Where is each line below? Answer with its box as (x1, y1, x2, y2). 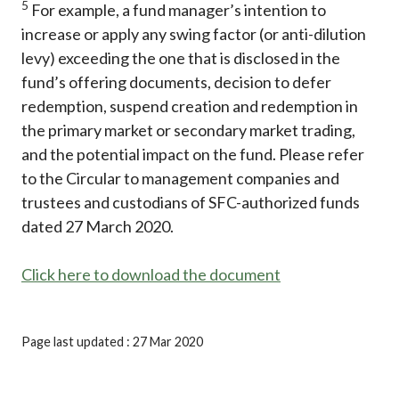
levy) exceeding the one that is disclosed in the (21, 48, 340, 69)
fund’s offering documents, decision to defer (21, 72, 331, 93)
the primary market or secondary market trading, (21, 120, 355, 141)
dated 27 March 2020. (21, 216, 174, 237)
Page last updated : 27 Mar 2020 (21, 334, 203, 350)
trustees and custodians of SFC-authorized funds (21, 192, 360, 213)
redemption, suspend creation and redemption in (21, 96, 358, 117)
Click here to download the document (21, 265, 281, 285)
